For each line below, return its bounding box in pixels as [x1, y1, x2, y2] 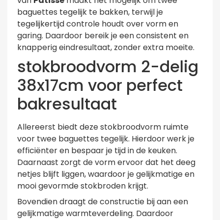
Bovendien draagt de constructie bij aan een [17, 196, 188, 208]
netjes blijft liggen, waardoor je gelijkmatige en [17, 168, 194, 180]
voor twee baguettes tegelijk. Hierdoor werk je [17, 133, 194, 145]
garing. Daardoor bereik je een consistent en [17, 30, 189, 42]
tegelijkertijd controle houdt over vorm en [17, 18, 178, 30]
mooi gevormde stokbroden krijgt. [17, 180, 148, 192]
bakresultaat [17, 93, 117, 115]
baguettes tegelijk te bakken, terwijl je [17, 6, 163, 18]
